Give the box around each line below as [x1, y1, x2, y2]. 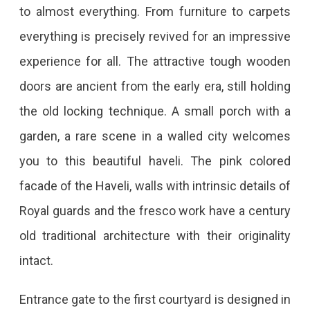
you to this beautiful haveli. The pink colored [19, 153, 291, 168]
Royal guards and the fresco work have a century [19, 203, 291, 218]
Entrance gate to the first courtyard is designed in [19, 291, 291, 307]
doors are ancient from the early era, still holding [19, 78, 291, 93]
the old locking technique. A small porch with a [19, 103, 291, 118]
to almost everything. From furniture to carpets [19, 3, 291, 19]
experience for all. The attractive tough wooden [19, 53, 291, 69]
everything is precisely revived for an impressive [19, 28, 291, 44]
